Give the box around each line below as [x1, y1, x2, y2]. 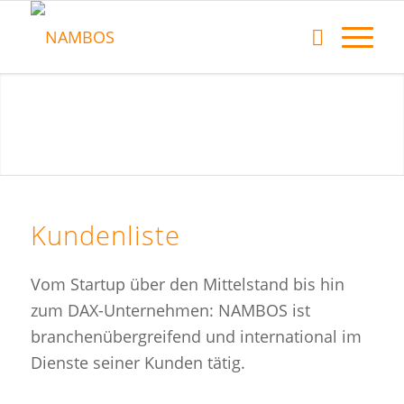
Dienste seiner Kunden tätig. [30, 352, 245, 374]
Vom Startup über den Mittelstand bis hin [30, 273, 344, 296]
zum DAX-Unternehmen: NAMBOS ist [30, 299, 310, 322]
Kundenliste [30, 217, 180, 252]
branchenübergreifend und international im [30, 326, 362, 348]
